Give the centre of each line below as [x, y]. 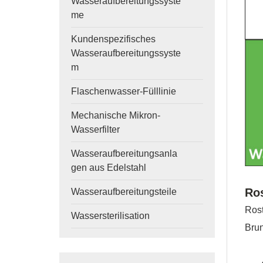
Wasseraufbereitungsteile [124, 192]
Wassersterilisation [110, 216]
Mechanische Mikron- [115, 115]
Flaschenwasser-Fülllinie [123, 91]
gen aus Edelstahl [108, 168]
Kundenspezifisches [113, 39]
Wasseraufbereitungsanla [124, 154]
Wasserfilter [95, 129]
